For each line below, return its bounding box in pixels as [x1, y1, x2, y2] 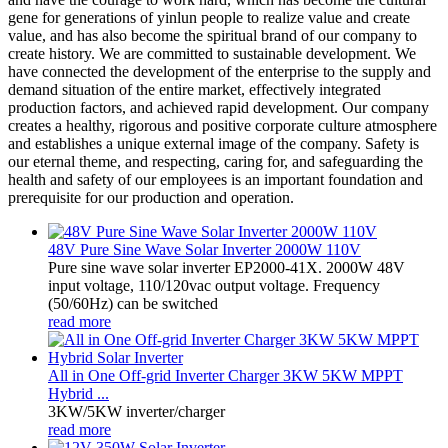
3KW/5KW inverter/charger [48, 402, 225, 420]
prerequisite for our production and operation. [8, 188, 294, 206]
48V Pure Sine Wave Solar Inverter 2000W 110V [48, 240, 361, 258]
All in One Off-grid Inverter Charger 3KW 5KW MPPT [48, 366, 403, 384]
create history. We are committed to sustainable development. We [8, 44, 416, 62]
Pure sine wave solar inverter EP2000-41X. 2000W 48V [48, 258, 405, 276]
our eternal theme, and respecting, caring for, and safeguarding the [8, 152, 423, 170]
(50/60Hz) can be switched [48, 294, 218, 312]
